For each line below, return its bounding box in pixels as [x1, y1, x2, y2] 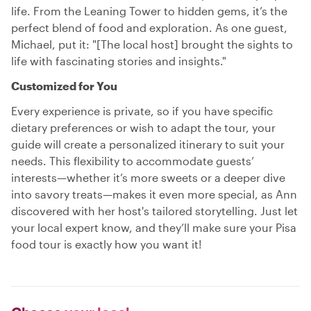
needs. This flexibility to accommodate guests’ [11, 154, 254, 167]
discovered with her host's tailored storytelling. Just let [11, 204, 298, 217]
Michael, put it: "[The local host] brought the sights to [11, 37, 293, 51]
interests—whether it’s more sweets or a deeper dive [11, 171, 285, 184]
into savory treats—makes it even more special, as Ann [11, 187, 297, 201]
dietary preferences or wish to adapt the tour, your [11, 121, 276, 134]
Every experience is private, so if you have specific [11, 104, 273, 117]
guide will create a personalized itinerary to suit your [11, 137, 285, 151]
